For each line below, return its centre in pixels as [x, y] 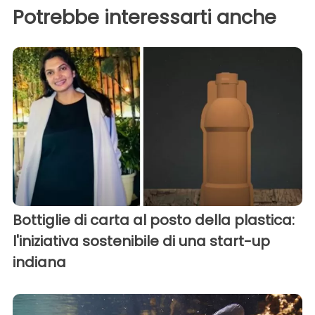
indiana [39, 263]
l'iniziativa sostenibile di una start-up [141, 242]
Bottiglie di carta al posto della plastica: [154, 220]
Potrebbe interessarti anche [144, 17]
